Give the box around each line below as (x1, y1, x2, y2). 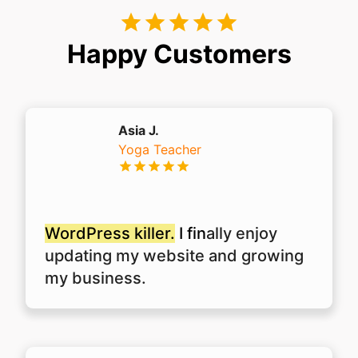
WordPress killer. (45, 223, 175, 243)
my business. (45, 268, 146, 288)
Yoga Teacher (118, 141, 201, 157)
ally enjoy (206, 223, 277, 243)
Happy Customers (66, 38, 292, 70)
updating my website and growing (45, 245, 304, 265)
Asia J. (118, 121, 159, 138)
